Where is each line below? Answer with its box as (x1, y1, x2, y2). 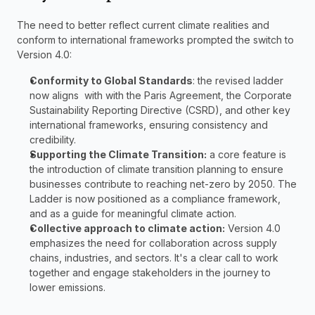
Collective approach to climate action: (30, 222, 225, 235)
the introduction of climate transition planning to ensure (30, 163, 283, 176)
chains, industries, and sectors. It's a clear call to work (30, 252, 278, 264)
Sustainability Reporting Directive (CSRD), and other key (30, 104, 290, 117)
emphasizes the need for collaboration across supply (30, 237, 277, 250)
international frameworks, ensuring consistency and (30, 119, 268, 131)
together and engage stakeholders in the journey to (30, 266, 271, 279)
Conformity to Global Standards (30, 75, 193, 87)
